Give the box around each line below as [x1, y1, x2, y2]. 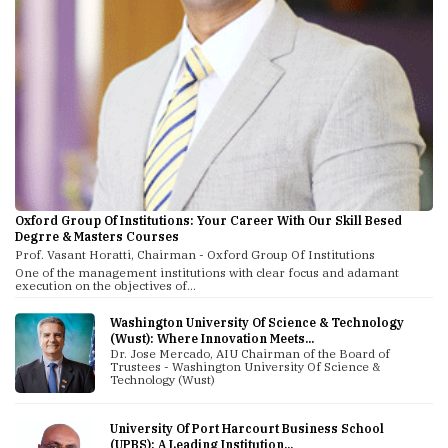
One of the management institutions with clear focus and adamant [15, 265, 399, 281]
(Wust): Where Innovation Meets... [109, 331, 314, 347]
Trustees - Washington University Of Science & [109, 359, 380, 375]
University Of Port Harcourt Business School [109, 420, 384, 436]
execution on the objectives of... [15, 278, 196, 294]
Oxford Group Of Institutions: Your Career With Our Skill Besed [15, 213, 402, 229]
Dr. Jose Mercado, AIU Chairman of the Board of [109, 346, 390, 362]
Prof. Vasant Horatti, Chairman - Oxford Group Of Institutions [15, 247, 375, 263]
